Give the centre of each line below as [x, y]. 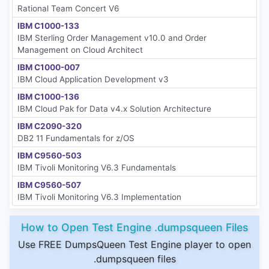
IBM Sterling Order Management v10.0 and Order [112, 38]
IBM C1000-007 [49, 68]
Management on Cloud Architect [80, 50]
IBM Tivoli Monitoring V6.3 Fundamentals [97, 168]
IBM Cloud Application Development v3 [93, 80]
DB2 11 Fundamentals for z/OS [76, 138]
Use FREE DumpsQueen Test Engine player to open [134, 245]
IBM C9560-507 [49, 185]
